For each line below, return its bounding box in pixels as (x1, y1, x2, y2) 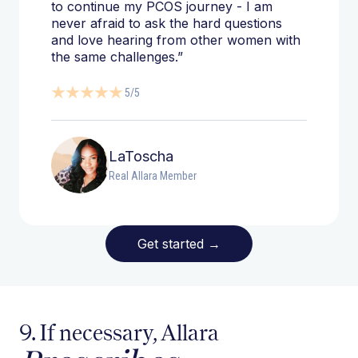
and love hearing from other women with (51, 32, 300, 49)
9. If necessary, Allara (19, 319, 218, 347)
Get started (137, 235, 208, 252)
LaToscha (109, 148, 173, 165)
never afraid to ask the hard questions (51, 15, 282, 32)
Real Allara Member (109, 169, 197, 183)
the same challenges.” (51, 49, 183, 66)
